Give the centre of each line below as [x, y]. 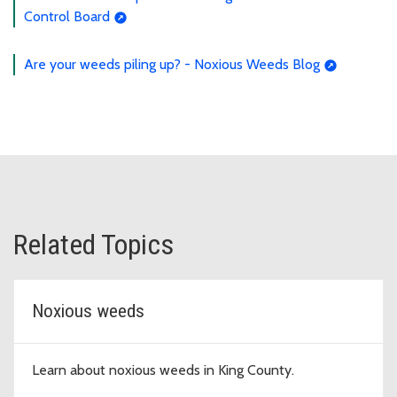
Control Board [67, 16]
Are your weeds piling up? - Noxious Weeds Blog [172, 64]
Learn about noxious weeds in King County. [163, 370]
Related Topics [93, 244]
